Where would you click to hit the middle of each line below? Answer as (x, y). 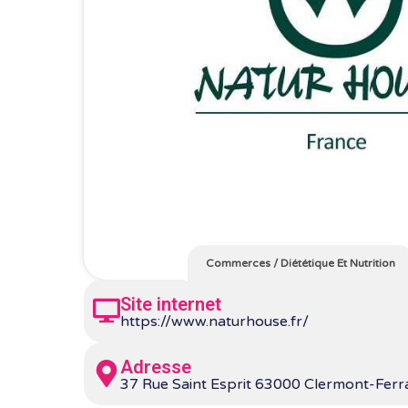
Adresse (156, 367)
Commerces (238, 263)
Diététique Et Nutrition (337, 263)
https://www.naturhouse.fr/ (214, 321)
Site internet (171, 304)
